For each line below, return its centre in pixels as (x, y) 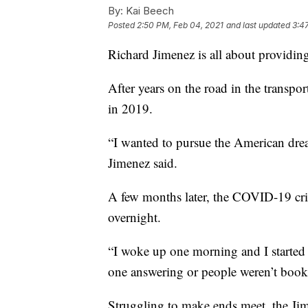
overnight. (134, 217)
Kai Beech (148, 10)
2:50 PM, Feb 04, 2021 (180, 25)
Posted (122, 25)
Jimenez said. (143, 162)
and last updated (258, 25)
